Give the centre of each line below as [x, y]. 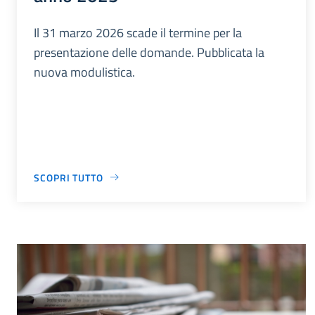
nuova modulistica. [84, 72]
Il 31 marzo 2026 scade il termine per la [138, 32]
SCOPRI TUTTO [69, 177]
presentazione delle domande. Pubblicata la [149, 52]
